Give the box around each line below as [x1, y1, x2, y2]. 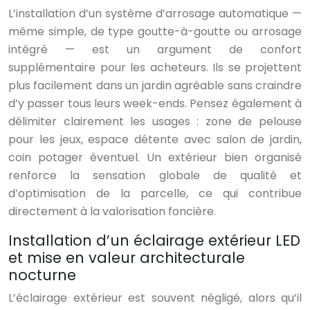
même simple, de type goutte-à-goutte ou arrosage [8, 24, 302, 40]
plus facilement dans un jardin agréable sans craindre [8, 77, 302, 94]
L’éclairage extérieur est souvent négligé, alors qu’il [8, 290, 302, 307]
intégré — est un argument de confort [8, 42, 302, 58]
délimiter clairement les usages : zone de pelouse [8, 113, 302, 130]
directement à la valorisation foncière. [8, 203, 216, 220]
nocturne [8, 265, 76, 286]
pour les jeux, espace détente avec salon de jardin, [8, 131, 302, 148]
